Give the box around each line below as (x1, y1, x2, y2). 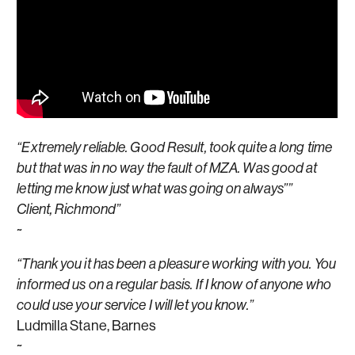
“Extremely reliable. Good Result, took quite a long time (17, 139, 332, 155)
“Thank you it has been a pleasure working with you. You (17, 255, 336, 272)
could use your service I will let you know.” (17, 296, 254, 313)
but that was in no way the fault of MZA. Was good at (17, 159, 318, 176)
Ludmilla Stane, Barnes (17, 315, 157, 334)
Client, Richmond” (17, 200, 121, 217)
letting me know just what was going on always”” (17, 180, 293, 197)
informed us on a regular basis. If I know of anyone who (17, 276, 331, 292)
